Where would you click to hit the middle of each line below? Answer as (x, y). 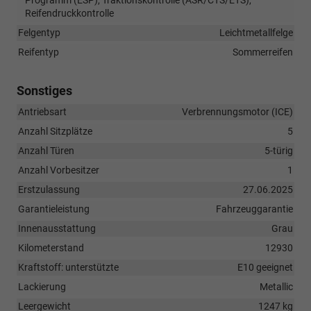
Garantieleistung (54, 209)
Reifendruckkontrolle (69, 14)
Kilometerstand (51, 248)
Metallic (276, 287)
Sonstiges (44, 91)
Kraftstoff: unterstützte (68, 268)
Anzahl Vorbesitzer (59, 170)
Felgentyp (39, 33)
